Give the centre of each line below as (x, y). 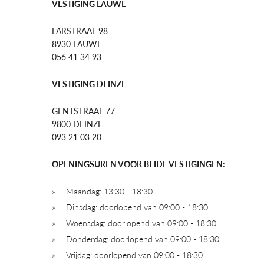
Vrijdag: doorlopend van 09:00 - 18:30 (134, 255)
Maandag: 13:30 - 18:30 (109, 191)
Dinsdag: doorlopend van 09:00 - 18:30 (137, 207)
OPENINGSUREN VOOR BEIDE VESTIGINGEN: (138, 164)
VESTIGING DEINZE (89, 84)
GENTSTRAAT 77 (83, 111)
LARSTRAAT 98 (80, 31)
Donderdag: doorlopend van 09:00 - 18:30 (143, 239)
